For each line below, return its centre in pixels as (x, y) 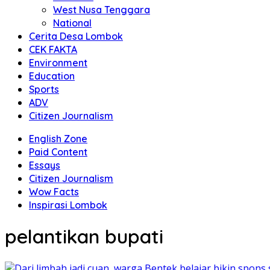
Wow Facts (54, 192)
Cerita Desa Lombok (76, 36)
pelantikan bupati (84, 237)
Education (52, 76)
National (72, 23)
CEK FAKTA (53, 49)
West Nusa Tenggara (102, 10)
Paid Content (58, 152)
